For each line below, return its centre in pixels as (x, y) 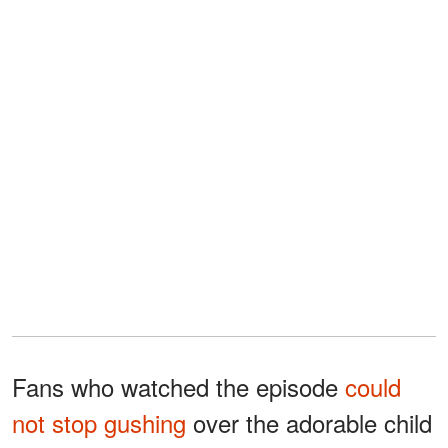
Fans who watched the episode (178, 386)
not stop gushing (99, 422)
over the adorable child (309, 422)
